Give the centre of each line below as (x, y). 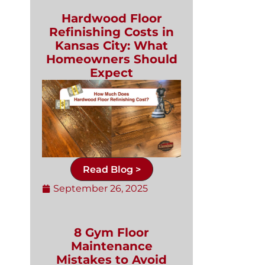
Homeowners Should (112, 59)
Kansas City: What (112, 46)
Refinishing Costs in (112, 32)
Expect (112, 73)
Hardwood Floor (112, 19)
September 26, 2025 (101, 189)
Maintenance (112, 246)
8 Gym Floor (112, 233)
